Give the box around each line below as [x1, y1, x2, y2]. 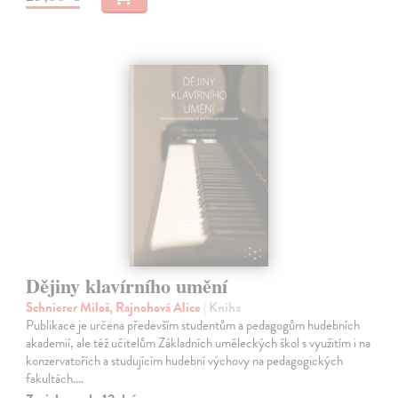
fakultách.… [26, 368, 84, 388]
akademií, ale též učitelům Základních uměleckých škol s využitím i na [26, 332, 371, 353]
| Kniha [203, 297, 242, 317]
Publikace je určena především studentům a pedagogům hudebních [26, 314, 361, 335]
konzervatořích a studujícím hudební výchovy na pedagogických [26, 350, 344, 370]
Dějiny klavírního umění [26, 270, 228, 300]
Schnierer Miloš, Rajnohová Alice [26, 297, 204, 317]
